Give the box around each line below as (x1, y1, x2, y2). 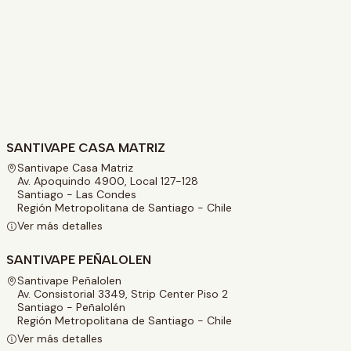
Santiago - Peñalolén (17, 299, 125, 314)
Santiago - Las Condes (17, 186, 136, 201)
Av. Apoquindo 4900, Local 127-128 (17, 173, 198, 188)
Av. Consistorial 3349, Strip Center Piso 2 (17, 286, 228, 301)
